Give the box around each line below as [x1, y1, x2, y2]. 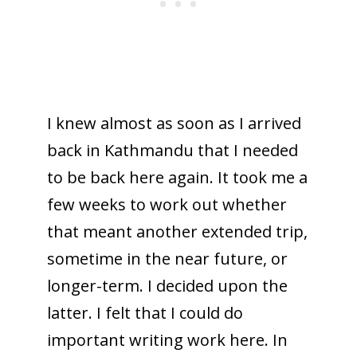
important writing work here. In [46, 328, 288, 351]
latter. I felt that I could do [46, 301, 243, 324]
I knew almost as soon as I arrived [46, 112, 301, 134]
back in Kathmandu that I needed [46, 139, 298, 161]
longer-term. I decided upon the [46, 274, 288, 296]
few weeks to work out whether [46, 193, 287, 215]
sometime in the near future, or [46, 247, 288, 269]
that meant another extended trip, [46, 220, 308, 242]
